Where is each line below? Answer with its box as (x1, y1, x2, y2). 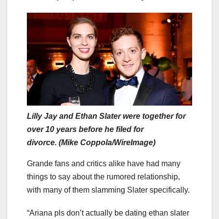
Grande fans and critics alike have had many (27, 159, 180, 168)
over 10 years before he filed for (27, 125, 144, 133)
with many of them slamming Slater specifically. (27, 185, 190, 194)
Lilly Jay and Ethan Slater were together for (27, 111, 186, 120)
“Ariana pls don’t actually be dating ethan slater (27, 208, 189, 217)
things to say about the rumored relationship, (27, 172, 180, 181)
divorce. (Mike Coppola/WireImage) (27, 138, 155, 147)
